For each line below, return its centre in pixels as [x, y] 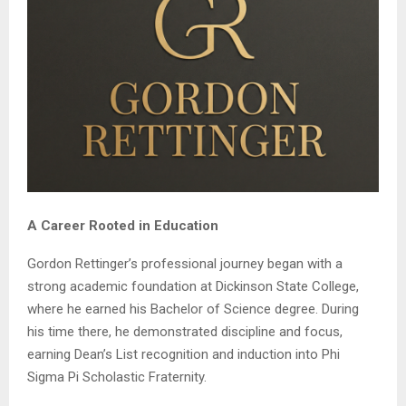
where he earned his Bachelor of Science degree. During [193, 309]
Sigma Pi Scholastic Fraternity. [117, 377]
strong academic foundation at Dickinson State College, [193, 287]
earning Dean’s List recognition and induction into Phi [184, 355]
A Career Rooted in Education [123, 226]
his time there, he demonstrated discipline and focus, [185, 332]
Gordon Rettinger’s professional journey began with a [185, 264]
